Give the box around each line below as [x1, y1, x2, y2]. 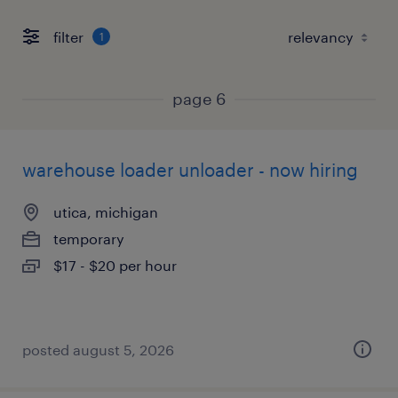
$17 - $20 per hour [53, 257, 177, 274]
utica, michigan [53, 203, 158, 220]
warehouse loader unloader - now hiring [22, 159, 358, 180]
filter [53, 28, 84, 45]
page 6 [172, 89, 226, 108]
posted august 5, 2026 [22, 341, 174, 358]
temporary [53, 230, 124, 247]
